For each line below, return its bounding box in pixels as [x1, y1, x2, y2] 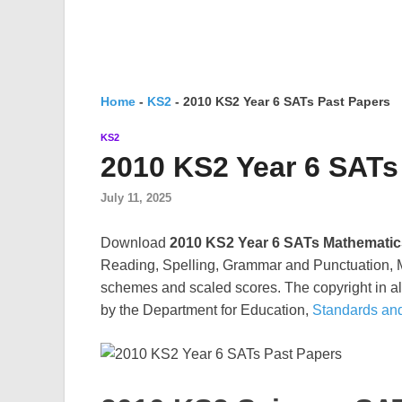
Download [100, 235, 170, 251]
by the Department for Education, [100, 302, 312, 319]
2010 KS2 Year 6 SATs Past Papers [183, 94, 390, 109]
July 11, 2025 [100, 191, 171, 205]
